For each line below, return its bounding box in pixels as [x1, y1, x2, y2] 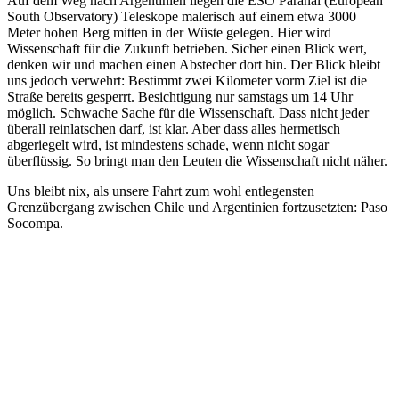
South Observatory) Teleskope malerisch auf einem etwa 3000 [7, 9, 356, 25]
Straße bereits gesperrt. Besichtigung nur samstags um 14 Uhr [7, 89, 353, 105]
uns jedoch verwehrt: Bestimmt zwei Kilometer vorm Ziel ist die [7, 73, 367, 89]
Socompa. [7, 216, 63, 232]
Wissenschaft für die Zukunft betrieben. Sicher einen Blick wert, [7, 41, 367, 57]
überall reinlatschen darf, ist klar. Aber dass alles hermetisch [7, 121, 340, 137]
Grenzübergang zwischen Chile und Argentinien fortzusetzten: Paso [7, 199, 387, 216]
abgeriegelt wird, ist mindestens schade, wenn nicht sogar [7, 137, 329, 153]
